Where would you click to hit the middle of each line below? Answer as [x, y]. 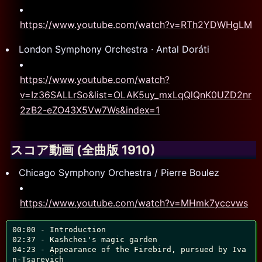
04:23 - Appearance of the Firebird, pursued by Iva [129, 249]
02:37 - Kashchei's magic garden [85, 239]
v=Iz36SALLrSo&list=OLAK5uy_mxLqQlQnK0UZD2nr [136, 95]
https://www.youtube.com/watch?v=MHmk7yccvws [134, 203]
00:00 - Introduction [59, 229]
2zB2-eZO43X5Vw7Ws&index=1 [90, 110]
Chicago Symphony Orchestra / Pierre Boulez [119, 173]
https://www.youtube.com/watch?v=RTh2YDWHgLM [136, 25]
